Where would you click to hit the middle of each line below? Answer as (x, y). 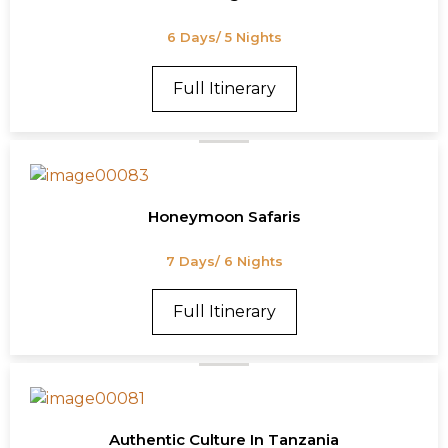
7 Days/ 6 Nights (224, 260)
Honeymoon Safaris (224, 216)
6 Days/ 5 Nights (224, 37)
